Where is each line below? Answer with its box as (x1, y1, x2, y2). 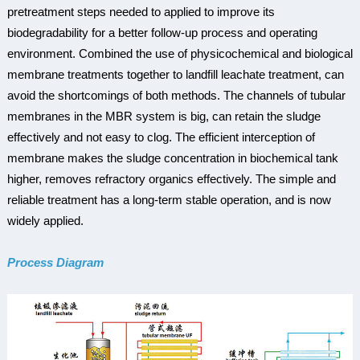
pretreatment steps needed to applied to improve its (6, 4, 275, 18)
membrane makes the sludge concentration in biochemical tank (6, 150, 338, 165)
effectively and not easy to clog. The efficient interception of (6, 129, 315, 144)
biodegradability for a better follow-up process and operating (6, 25, 317, 39)
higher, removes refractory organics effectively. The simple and (6, 171, 336, 186)
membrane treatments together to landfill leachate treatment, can (6, 67, 344, 81)
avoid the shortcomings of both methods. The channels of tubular (6, 88, 346, 102)
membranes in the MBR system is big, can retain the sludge (6, 108, 321, 123)
